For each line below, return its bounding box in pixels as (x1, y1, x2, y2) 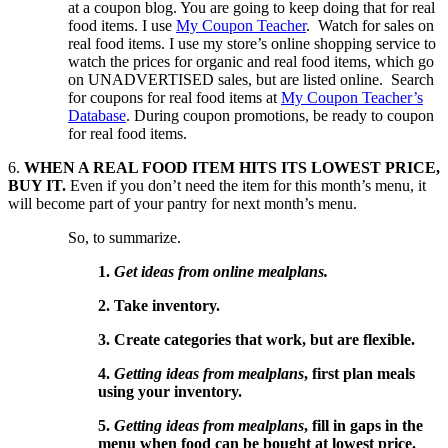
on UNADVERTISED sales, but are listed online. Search (68, 70, 434, 88)
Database (68, 106, 126, 124)
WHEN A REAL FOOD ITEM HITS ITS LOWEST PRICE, (24, 158, 440, 176)
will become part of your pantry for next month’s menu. (8, 194, 357, 212)
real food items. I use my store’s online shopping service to (68, 34, 436, 52)
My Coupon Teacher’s (281, 88, 423, 106)
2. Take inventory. (98, 296, 220, 314)
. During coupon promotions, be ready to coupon (126, 106, 434, 124)
